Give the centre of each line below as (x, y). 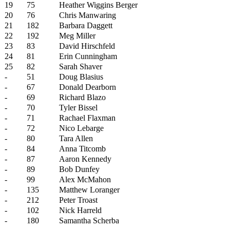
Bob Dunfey (79, 169)
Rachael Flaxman (87, 118)
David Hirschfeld (87, 46)
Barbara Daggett (86, 25)
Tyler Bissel (78, 108)
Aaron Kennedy (85, 159)
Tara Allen (76, 138)
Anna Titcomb (82, 149)
